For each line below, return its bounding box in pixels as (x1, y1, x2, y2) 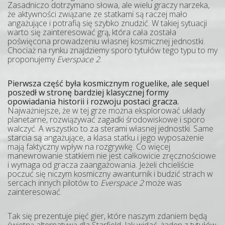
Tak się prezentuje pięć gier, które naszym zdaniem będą (8, 210, 207, 221)
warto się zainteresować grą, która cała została (8, 26, 176, 38)
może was (144, 177, 182, 188)
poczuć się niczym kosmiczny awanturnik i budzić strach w (8, 168, 213, 179)
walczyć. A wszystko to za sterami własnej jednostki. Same (8, 123, 213, 134)
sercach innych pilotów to (8, 177, 100, 188)
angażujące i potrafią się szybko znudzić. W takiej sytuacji (8, 17, 207, 29)
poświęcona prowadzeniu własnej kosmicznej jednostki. (8, 35, 205, 47)
